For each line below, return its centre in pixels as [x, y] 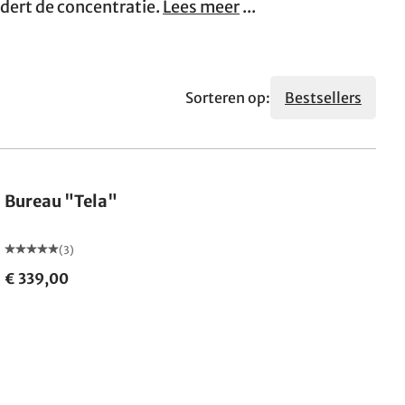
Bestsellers [323, 98]
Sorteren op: [228, 98]
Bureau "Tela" [61, 201]
